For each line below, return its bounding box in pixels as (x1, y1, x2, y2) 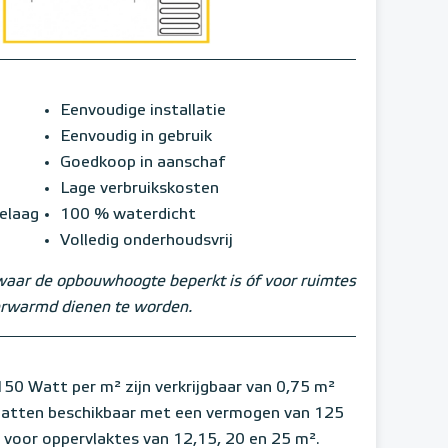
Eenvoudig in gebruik (60, 128, 212, 145)
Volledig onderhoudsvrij (60, 232, 233, 249)
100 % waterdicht (60, 206, 196, 223)
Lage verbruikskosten (60, 180, 219, 197)
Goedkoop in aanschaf (60, 154, 226, 171)
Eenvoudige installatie (60, 102, 226, 119)
